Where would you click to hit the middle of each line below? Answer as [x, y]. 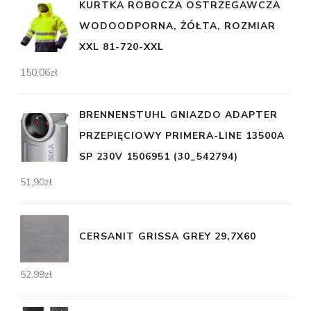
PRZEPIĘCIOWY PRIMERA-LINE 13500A [182, 135]
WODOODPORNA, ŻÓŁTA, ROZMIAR [177, 26]
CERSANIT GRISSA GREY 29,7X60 [168, 237]
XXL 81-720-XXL [121, 47]
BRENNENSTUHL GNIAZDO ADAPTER [178, 115]
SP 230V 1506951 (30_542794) [159, 156]
